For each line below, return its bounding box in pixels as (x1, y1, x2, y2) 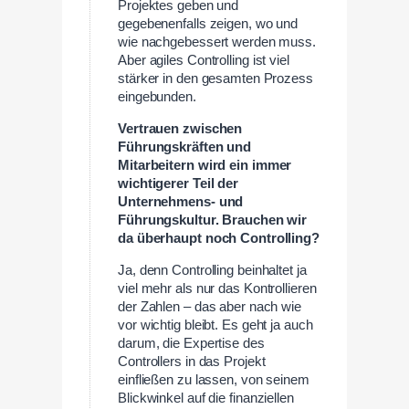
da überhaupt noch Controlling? (118, 231, 320, 246)
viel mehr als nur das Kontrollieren (118, 280, 317, 296)
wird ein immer (194, 158, 292, 173)
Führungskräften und (118, 140, 252, 155)
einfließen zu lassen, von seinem (118, 372, 309, 387)
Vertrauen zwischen (118, 121, 243, 137)
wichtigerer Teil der (118, 176, 239, 192)
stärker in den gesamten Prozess (118, 71, 313, 87)
